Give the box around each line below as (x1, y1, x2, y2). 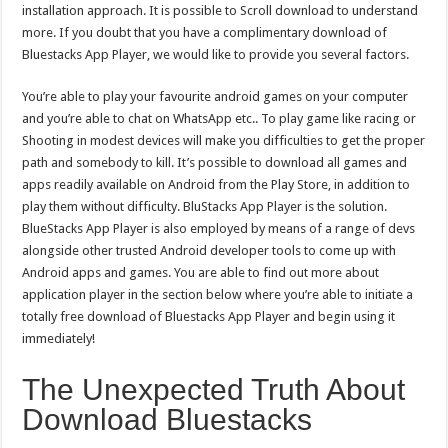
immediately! (22, 331, 96, 346)
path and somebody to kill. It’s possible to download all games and (22, 155, 408, 170)
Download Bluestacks (22, 403, 313, 436)
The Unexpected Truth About (22, 373, 406, 406)
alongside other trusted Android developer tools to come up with (22, 243, 397, 258)
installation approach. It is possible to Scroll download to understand (22, 3, 419, 18)
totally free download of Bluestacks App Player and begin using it (22, 309, 396, 324)
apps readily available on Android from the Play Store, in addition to (22, 177, 411, 192)
